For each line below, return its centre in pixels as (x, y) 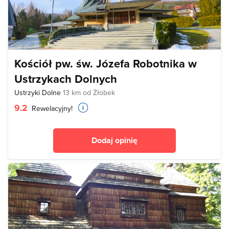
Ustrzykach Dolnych (66, 79)
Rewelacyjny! (51, 109)
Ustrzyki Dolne (39, 93)
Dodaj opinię (114, 141)
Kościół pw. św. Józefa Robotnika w (106, 64)
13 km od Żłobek (89, 93)
